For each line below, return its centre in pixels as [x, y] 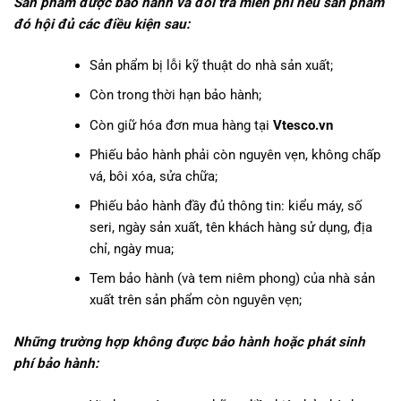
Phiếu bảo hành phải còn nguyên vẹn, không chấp [235, 154]
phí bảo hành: [56, 363]
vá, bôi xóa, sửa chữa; [154, 176]
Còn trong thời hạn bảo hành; [176, 95]
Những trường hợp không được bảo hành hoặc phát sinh [189, 341]
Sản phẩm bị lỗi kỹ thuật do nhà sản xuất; [212, 66]
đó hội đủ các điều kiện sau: [102, 24]
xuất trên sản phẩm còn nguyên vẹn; [196, 299]
